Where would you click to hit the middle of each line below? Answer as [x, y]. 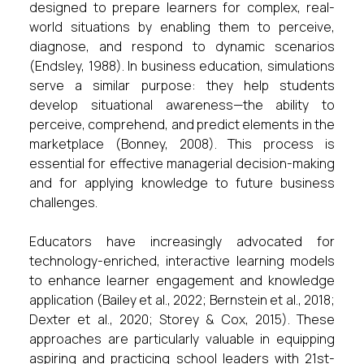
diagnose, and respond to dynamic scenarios [182, 46]
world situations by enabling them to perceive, [182, 27]
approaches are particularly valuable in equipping [182, 339]
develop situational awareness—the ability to [182, 105]
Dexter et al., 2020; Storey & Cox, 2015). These [182, 319]
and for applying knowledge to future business [182, 183]
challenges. [63, 202]
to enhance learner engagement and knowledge [182, 280]
